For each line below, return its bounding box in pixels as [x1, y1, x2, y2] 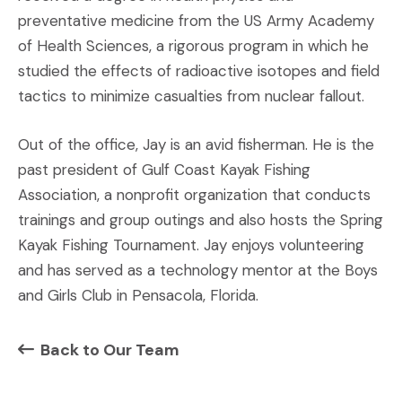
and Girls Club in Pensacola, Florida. [18, 285, 258, 305]
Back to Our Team [40, 339, 179, 361]
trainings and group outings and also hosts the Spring [18, 210, 383, 230]
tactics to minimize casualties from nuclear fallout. [18, 86, 364, 106]
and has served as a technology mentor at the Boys [18, 260, 378, 280]
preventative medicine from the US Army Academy [18, 11, 374, 31]
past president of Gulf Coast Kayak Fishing [18, 160, 310, 179]
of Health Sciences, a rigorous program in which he [18, 36, 369, 56]
